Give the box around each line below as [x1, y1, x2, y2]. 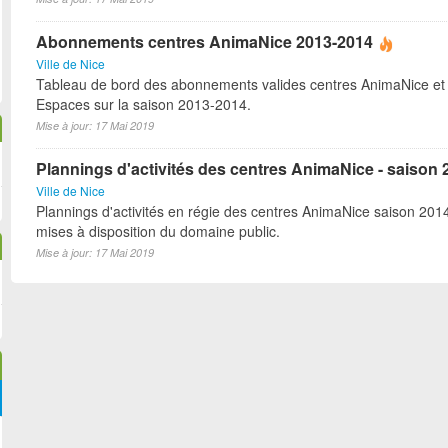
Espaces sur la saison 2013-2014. [36, 94, 251, 114]
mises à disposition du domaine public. [36, 221, 280, 241]
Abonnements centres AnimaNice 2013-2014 [36, 30, 373, 53]
